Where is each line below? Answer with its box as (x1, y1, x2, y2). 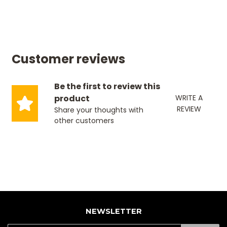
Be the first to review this (54, 80, 160, 92)
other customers (54, 115, 114, 126)
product (54, 92, 90, 104)
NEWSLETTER (85, 206, 142, 216)
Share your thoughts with (54, 104, 143, 115)
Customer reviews (12, 50, 125, 67)
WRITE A (175, 92, 203, 103)
